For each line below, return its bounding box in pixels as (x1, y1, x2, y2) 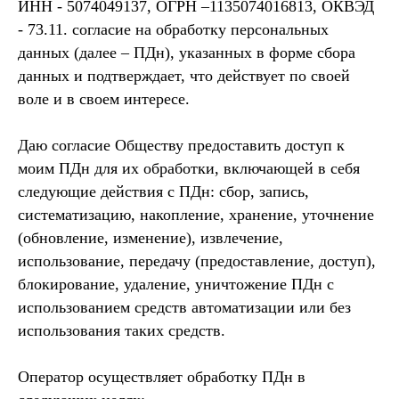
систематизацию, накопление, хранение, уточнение (18, 206, 374, 224)
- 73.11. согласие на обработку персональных (18, 20, 329, 38)
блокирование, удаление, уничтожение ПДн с (18, 275, 334, 293)
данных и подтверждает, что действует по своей (18, 67, 350, 85)
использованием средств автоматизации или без (18, 298, 351, 316)
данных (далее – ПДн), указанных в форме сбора (18, 44, 355, 61)
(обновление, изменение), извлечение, (18, 229, 283, 247)
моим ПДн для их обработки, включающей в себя (18, 159, 360, 177)
